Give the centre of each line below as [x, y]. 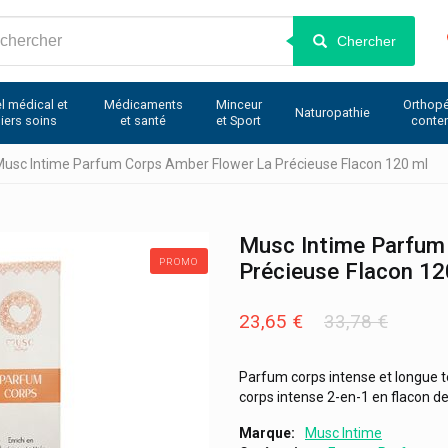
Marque [265, 433]
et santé [143, 120]
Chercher [366, 41]
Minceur [238, 104]
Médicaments [143, 104]
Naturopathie [332, 112]
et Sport [239, 120]
